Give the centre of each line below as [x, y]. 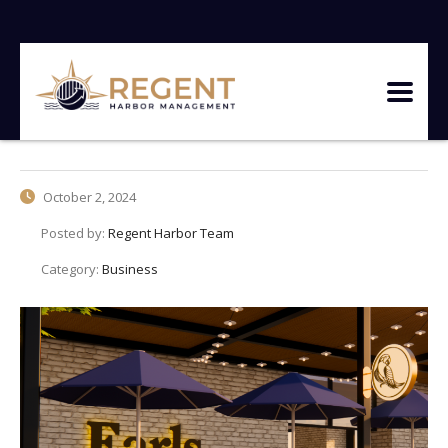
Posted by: [74, 233]
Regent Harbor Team [171, 233]
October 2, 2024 [88, 197]
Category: [71, 269]
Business [130, 269]
